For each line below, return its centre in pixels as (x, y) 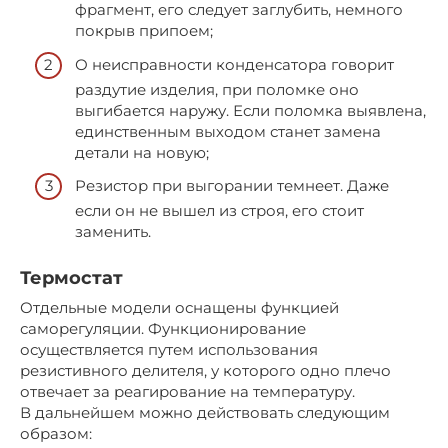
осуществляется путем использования (169, 350)
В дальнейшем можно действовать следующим (205, 413)
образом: (56, 434)
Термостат (71, 278)
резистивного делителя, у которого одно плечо (205, 371)
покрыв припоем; (144, 31)
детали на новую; (142, 152)
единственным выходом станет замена (228, 131)
